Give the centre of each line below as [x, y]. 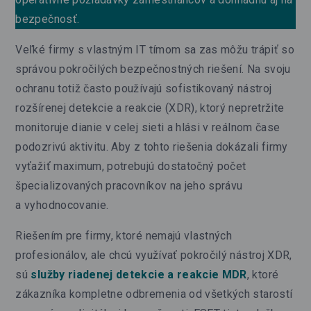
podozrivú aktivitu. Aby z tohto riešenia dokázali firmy [152, 146]
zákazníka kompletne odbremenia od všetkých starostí [154, 294]
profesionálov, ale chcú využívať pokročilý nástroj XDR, [154, 255]
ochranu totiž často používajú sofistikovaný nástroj [144, 88]
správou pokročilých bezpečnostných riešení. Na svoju [153, 69]
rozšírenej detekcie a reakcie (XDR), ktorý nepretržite [150, 108]
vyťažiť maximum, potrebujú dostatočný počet [131, 166]
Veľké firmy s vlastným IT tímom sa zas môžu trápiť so [155, 49]
